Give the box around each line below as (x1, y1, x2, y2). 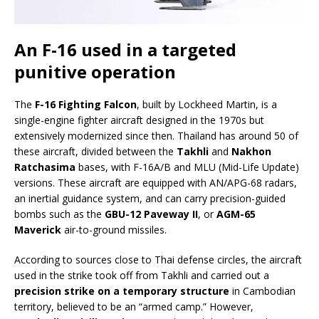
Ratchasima (14, 160, 75, 174)
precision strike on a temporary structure (14, 284, 229, 298)
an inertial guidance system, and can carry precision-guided (14, 192, 286, 206)
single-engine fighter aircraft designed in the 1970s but (14, 113, 264, 127)
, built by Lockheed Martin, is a (137, 98, 277, 112)
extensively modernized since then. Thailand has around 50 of (14, 129, 298, 143)
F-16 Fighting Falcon (35, 98, 137, 112)
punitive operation (14, 60, 176, 84)
